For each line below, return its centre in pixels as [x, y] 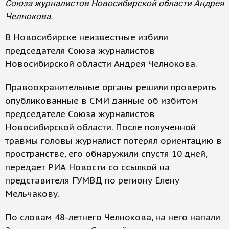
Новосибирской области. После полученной [100, 127]
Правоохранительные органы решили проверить [111, 87]
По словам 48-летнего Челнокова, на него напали [113, 217]
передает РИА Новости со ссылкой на [87, 167]
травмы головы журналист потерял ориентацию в [113, 141]
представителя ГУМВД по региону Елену [92, 180]
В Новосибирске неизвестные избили [87, 37]
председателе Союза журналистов [80, 114]
